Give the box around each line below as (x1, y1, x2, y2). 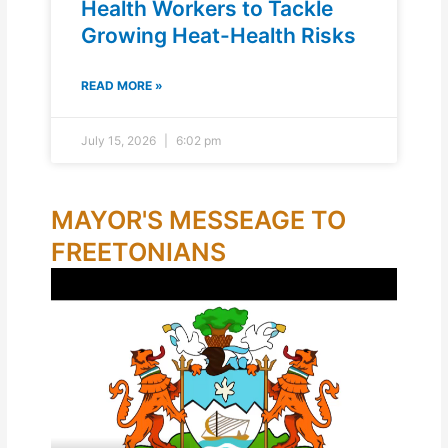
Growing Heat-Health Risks (81, 23, 357, 49)
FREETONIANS (51, 237, 227, 268)
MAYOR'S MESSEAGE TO (51, 205, 347, 236)
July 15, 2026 (81, 133, 160, 149)
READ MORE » (81, 78, 164, 94)
